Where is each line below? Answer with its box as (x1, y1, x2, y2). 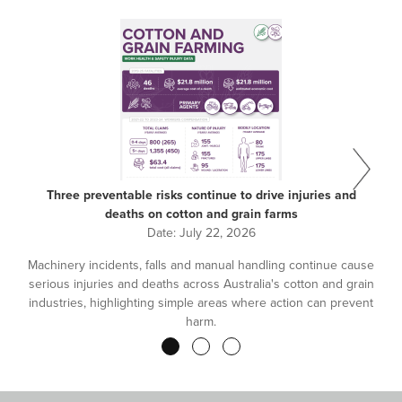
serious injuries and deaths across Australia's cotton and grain (28, 275, 374, 293)
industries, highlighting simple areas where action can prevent (29, 293, 373, 312)
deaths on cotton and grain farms (104, 205, 298, 223)
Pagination (27, 347, 90, 366)
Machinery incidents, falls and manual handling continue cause (28, 256, 374, 275)
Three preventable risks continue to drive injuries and (46, 186, 356, 205)
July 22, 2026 (179, 223, 256, 242)
